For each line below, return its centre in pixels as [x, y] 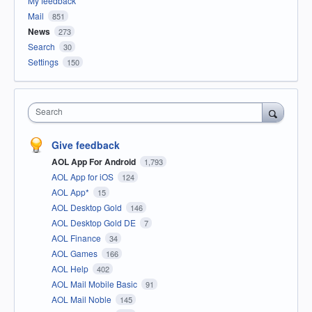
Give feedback [86, 145]
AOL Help [71, 269]
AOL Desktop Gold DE [95, 223]
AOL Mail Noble [83, 299]
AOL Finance [77, 238]
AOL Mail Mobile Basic [95, 284]
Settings [43, 62]
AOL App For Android [95, 162]
